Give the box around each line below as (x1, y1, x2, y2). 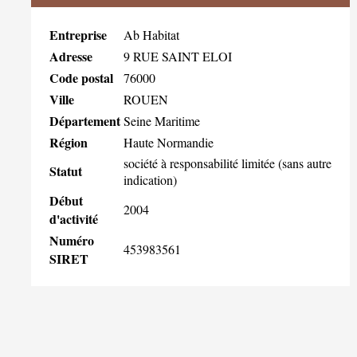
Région (49, 132, 88, 151)
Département (49, 111, 120, 130)
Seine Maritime (124, 112, 200, 129)
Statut (49, 161, 82, 180)
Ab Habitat (124, 25, 179, 43)
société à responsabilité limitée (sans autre (124, 154, 331, 171)
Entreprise (49, 25, 107, 44)
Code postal (49, 68, 113, 87)
